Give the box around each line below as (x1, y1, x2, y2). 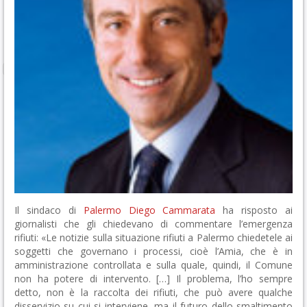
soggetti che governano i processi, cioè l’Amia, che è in (14, 245, 293, 258)
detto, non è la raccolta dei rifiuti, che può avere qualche (14, 286, 293, 299)
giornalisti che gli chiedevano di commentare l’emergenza (14, 217, 293, 230)
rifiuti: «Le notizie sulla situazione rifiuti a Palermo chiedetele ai (14, 231, 293, 244)
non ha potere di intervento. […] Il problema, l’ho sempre (14, 272, 293, 285)
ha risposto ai (215, 204, 293, 217)
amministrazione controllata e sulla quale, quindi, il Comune (14, 258, 293, 271)
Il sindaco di (14, 204, 84, 217)
